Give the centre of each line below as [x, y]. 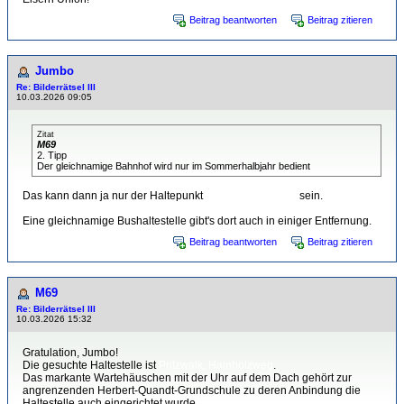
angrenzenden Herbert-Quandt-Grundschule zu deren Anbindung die [192, 391]
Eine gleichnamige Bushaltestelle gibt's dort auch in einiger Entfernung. [197, 221]
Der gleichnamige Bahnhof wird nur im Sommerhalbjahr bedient [174, 166]
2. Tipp [52, 156]
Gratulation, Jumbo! [70, 353]
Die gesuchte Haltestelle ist [91, 366]
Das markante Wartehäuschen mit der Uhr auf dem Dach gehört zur [187, 378]
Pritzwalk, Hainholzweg [216, 366]
